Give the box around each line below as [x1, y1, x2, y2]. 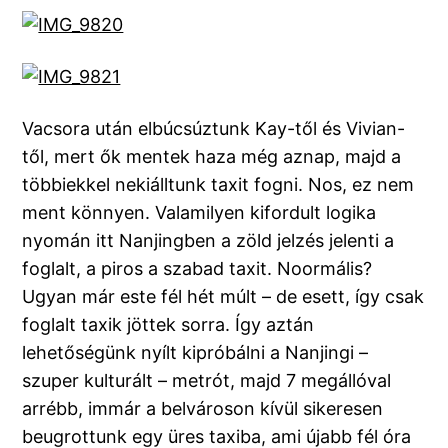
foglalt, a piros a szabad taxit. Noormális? [22, 258, 373, 280]
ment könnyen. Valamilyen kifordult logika [22, 202, 377, 224]
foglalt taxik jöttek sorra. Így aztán [22, 314, 315, 336]
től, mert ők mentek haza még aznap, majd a [22, 146, 402, 168]
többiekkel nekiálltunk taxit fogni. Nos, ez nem [22, 174, 415, 196]
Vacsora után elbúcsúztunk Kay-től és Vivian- [22, 118, 406, 140]
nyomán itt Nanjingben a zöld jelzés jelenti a [22, 230, 395, 252]
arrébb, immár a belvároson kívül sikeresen [22, 398, 384, 420]
